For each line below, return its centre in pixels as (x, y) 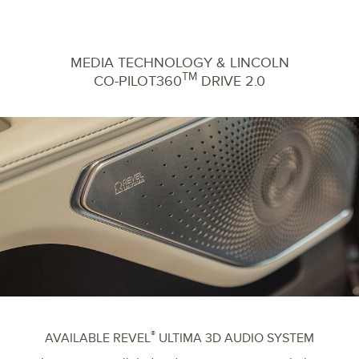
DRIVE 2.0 (231, 81)
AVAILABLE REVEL (98, 338)
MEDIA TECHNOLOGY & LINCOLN (179, 63)
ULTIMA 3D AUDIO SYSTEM (235, 338)
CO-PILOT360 (138, 81)
